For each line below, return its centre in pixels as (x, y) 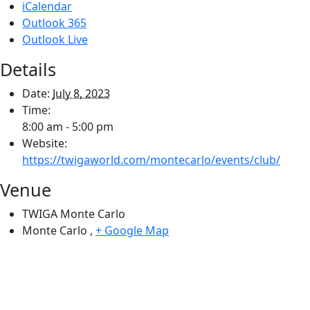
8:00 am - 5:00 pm (68, 126)
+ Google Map (132, 230)
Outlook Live (55, 39)
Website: (45, 143)
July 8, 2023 (81, 93)
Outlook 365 (54, 22)
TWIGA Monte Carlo (74, 213)
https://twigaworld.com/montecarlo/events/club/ (151, 159)
